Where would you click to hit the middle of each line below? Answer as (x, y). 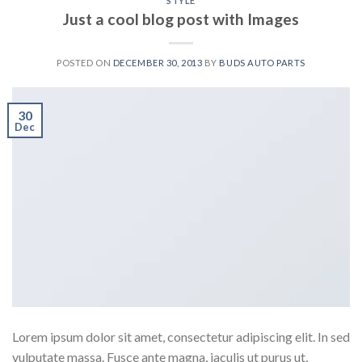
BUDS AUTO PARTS (262, 62)
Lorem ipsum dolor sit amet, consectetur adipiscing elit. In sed (181, 336)
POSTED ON (85, 62)
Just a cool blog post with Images (181, 19)
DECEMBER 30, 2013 (158, 62)
